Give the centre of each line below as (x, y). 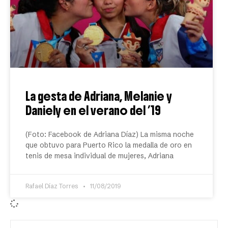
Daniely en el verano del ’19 (93, 110)
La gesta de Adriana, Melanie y (99, 96)
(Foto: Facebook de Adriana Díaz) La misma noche (110, 134)
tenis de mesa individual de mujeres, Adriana (99, 156)
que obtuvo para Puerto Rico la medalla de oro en (109, 145)
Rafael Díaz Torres (53, 186)
